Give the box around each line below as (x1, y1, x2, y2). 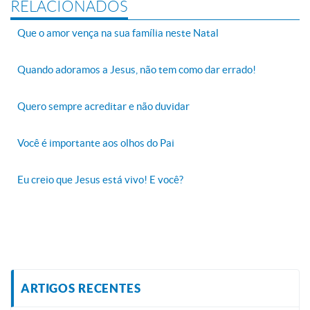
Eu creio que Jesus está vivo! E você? (17, 174, 183, 186)
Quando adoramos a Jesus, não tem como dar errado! (17, 64, 256, 76)
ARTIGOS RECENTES (21, 282, 141, 295)
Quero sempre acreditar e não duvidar (17, 100, 190, 113)
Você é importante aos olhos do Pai (17, 137, 174, 149)
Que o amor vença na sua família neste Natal (17, 27, 219, 39)
